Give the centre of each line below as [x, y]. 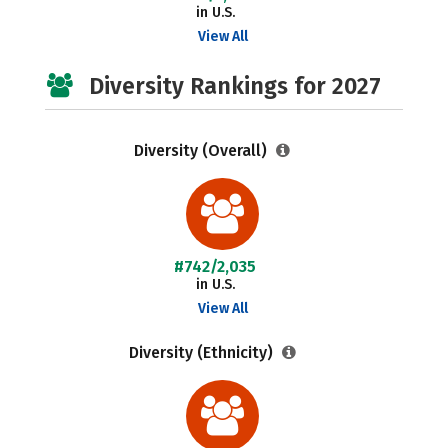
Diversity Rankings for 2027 [235, 86]
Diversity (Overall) [203, 150]
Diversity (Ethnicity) [202, 352]
